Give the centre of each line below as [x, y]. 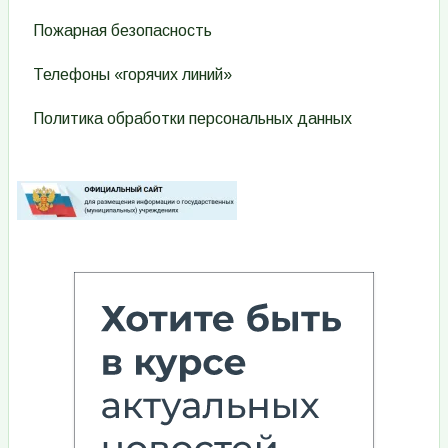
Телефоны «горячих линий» [132, 74]
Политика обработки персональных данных [192, 118]
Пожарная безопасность [122, 30]
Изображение [71, 194]
